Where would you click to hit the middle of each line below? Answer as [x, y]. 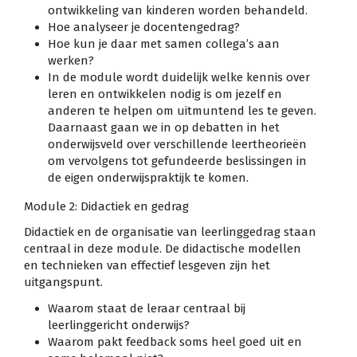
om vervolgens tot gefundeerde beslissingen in [177, 161]
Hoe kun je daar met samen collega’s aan [164, 44]
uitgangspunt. [63, 282]
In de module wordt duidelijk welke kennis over [179, 78]
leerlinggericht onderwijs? [119, 325]
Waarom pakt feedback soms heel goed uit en [175, 341]
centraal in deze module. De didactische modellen [163, 249]
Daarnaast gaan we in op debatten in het [164, 128]
